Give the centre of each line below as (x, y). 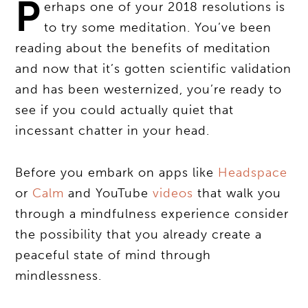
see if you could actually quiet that (125, 110)
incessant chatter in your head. (113, 130)
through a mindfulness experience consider (152, 214)
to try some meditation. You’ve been (158, 27)
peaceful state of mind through (113, 255)
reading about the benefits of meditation (143, 48)
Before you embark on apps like (117, 173)
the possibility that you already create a (139, 235)
